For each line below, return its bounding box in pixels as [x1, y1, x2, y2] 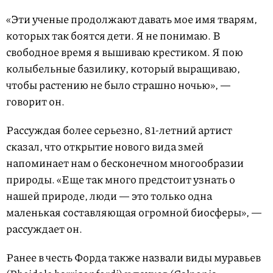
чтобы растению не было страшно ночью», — [6, 77, 231, 93]
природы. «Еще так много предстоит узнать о [6, 171, 235, 188]
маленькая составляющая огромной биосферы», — [6, 204, 262, 221]
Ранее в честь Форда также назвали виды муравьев [6, 249, 261, 266]
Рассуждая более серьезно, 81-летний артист [6, 122, 232, 138]
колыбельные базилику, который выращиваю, [6, 60, 240, 77]
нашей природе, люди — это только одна [6, 188, 212, 204]
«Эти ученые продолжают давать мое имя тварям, [6, 11, 257, 27]
